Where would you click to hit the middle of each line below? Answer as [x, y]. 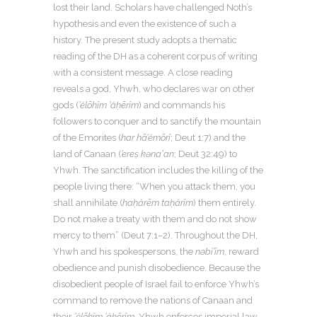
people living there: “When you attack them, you [154, 186]
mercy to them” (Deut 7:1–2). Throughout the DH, [155, 235]
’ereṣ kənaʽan [148, 154]
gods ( [66, 105]
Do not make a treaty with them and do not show [155, 219]
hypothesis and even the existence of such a [145, 24]
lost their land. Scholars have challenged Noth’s [152, 7]
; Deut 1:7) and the [208, 138]
